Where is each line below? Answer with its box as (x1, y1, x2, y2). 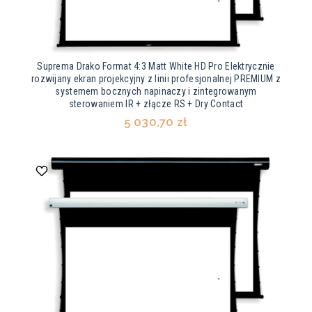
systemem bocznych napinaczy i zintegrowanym (55, 86, 257, 97)
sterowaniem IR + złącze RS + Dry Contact (68, 98, 244, 110)
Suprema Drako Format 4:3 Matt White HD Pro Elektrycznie (37, 61, 275, 72)
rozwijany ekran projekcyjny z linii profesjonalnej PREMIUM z (31, 73, 281, 85)
